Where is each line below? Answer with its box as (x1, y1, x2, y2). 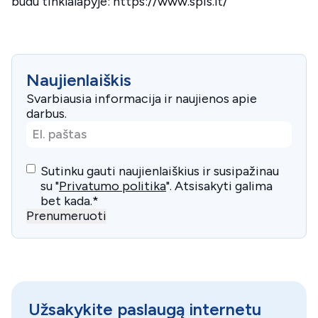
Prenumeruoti (26, 208, 106, 224)
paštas (26, 135, 65, 150)
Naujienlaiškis (26, 70, 131, 90)
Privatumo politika (59, 178, 166, 194)
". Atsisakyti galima (166, 178, 273, 194)
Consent (26, 160, 77, 176)
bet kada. (40, 193, 92, 209)
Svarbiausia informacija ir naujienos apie (26, 91, 257, 106)
